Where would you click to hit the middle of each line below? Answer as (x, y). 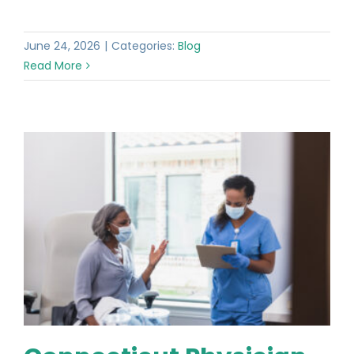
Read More (53, 65)
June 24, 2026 (62, 45)
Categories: (145, 45)
